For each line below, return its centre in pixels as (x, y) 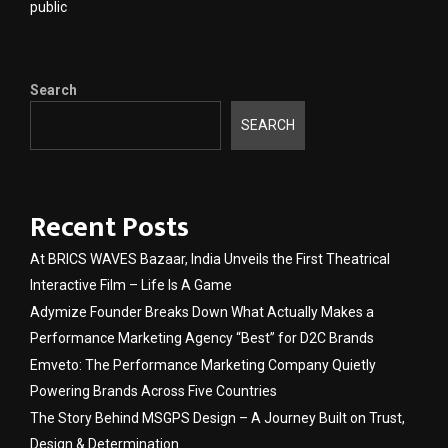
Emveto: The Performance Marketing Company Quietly (203, 364)
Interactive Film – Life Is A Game (131, 284)
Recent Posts (109, 227)
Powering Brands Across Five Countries (153, 390)
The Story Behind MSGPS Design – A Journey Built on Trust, (217, 417)
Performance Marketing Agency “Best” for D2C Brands (202, 337)
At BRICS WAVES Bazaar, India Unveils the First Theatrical (210, 258)
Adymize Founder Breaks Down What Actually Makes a (202, 311)
